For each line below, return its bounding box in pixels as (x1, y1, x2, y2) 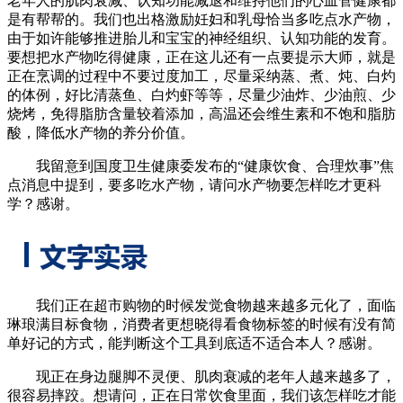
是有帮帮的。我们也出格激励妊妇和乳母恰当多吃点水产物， (7, 12, 396, 28)
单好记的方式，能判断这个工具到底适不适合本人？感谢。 (7, 336, 381, 352)
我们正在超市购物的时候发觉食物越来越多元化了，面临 (7, 298, 396, 314)
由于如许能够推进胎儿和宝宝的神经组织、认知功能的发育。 (7, 31, 396, 47)
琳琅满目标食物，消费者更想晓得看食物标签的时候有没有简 (7, 317, 396, 333)
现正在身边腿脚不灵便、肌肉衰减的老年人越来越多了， (7, 369, 396, 385)
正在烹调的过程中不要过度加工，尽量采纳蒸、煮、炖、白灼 (7, 68, 396, 85)
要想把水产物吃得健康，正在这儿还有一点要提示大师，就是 (7, 49, 396, 66)
